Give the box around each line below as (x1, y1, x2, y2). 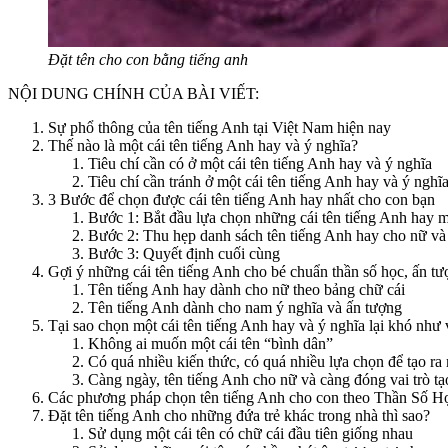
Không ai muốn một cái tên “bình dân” (88, 335, 333, 353)
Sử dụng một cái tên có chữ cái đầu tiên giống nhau (88, 425, 413, 443)
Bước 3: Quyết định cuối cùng (88, 245, 280, 263)
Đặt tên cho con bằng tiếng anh (48, 51, 248, 69)
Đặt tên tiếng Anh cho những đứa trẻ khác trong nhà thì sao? (48, 407, 430, 425)
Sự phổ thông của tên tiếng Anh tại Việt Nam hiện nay (48, 119, 391, 137)
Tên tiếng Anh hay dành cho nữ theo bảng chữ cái (88, 281, 405, 299)
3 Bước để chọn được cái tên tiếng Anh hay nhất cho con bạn (48, 191, 435, 209)
